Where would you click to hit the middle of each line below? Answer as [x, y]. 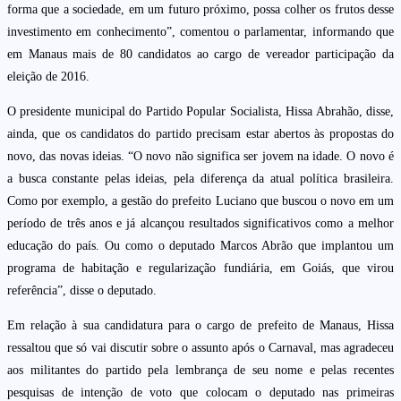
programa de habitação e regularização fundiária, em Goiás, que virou [200, 269]
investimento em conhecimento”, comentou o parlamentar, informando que [200, 32]
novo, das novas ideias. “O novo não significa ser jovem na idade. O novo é [200, 157]
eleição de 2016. [48, 77]
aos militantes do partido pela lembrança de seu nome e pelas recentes [200, 371]
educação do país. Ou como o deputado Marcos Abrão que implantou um [200, 246]
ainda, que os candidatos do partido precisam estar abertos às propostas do [200, 134]
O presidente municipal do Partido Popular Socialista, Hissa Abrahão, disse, [200, 112]
